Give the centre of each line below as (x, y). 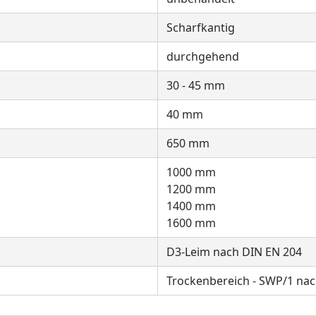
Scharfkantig (201, 28)
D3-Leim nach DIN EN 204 (234, 252)
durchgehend (203, 56)
